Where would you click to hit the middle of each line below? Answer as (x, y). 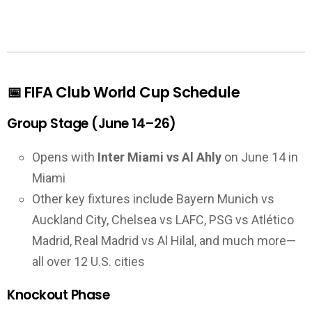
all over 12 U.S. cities (88, 261)
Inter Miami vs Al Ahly (159, 157)
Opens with (65, 157)
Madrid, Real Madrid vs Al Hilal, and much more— (164, 240)
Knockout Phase (58, 295)
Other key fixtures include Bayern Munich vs (153, 198)
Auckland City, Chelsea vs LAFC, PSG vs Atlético (163, 219)
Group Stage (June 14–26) (92, 124)
